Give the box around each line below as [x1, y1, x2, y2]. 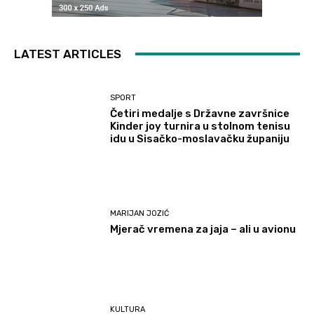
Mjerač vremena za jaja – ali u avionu [110, 222, 296, 235]
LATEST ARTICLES [14, 46, 121, 61]
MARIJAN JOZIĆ [110, 208, 170, 218]
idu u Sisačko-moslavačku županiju [110, 132, 290, 146]
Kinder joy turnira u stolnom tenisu [110, 120, 291, 133]
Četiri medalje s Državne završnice [110, 107, 290, 121]
